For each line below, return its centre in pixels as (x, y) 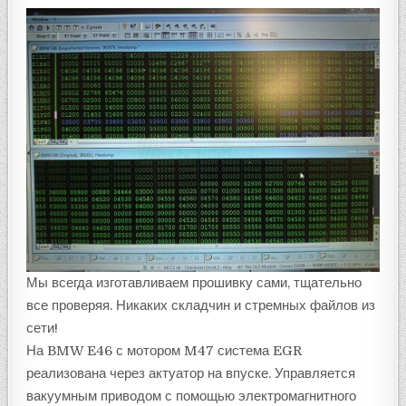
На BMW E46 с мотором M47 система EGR (164, 350)
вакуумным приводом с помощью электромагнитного (192, 396)
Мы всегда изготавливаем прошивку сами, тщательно (194, 282)
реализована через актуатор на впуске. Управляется (191, 373)
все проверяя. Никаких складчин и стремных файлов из (201, 305)
